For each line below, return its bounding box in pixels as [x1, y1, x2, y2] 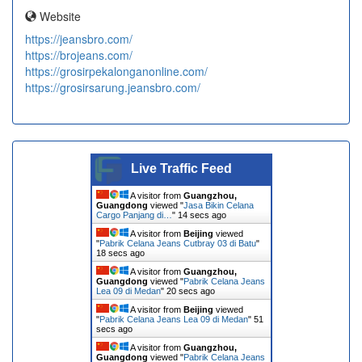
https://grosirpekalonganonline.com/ [25, 63, 208, 80]
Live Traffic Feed [130, 162, 232, 176]
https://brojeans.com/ [25, 47, 133, 64]
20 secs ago [166, 286, 215, 297]
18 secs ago [95, 248, 145, 259]
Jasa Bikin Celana [183, 200, 254, 211]
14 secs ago [177, 210, 226, 221]
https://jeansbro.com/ [25, 31, 133, 48]
